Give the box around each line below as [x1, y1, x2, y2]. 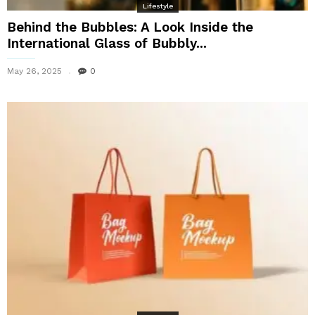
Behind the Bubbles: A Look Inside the [7, 18, 253, 35]
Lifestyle [142, 1, 173, 10]
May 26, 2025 [7, 65, 62, 76]
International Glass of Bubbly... [7, 34, 207, 51]
